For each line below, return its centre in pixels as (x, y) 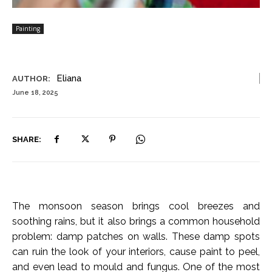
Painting (28, 29)
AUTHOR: (31, 79)
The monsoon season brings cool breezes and (136, 206)
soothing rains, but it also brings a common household (136, 222)
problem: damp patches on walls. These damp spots (136, 237)
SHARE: (27, 139)
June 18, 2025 (35, 93)
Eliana (69, 78)
